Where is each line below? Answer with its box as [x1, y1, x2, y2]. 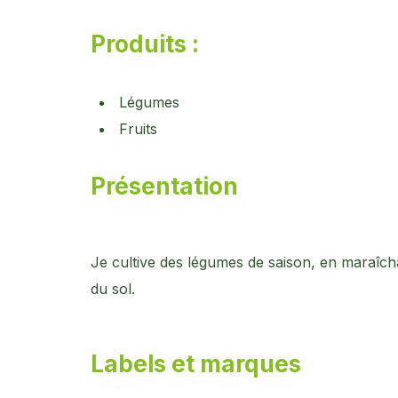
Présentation [91, 172, 238, 200]
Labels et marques [91, 350, 301, 378]
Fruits [119, 120, 157, 138]
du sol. [91, 280, 135, 298]
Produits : [91, 30, 199, 58]
